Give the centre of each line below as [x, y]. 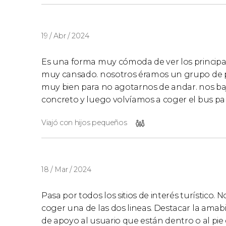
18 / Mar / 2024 [66, 169]
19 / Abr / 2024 [65, 36]
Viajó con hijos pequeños [84, 123]
